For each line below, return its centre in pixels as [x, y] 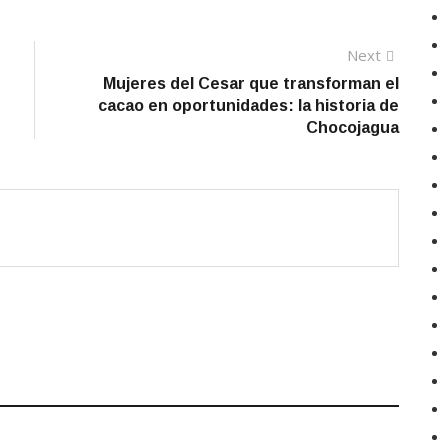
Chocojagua [352, 127]
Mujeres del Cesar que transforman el [251, 83]
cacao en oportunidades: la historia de [248, 105]
